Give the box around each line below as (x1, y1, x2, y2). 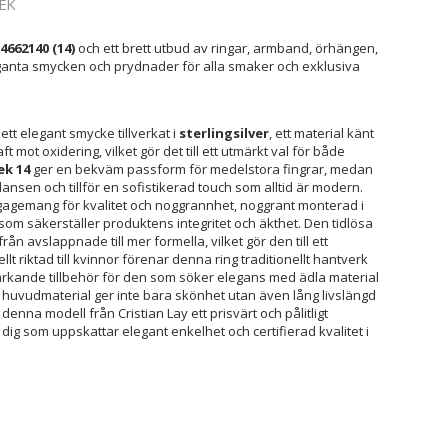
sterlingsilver (178, 123, 269, 142)
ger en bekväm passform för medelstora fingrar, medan (29, 159, 373, 178)
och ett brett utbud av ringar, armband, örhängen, (74, 38, 378, 57)
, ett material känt (268, 123, 374, 142)
